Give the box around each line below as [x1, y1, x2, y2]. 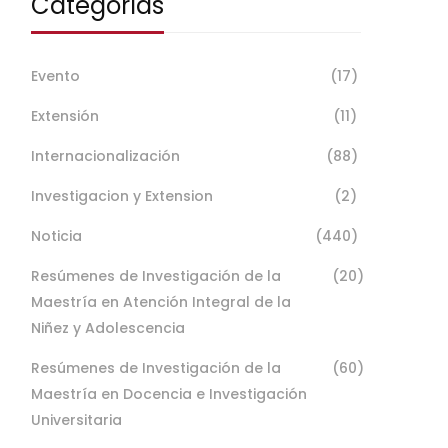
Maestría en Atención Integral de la [31, 292, 291, 312]
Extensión [31, 106, 99, 126]
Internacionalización [31, 146, 180, 166]
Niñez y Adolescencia [31, 318, 185, 338]
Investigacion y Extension [31, 186, 213, 206]
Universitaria [31, 410, 122, 430]
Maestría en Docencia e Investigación [31, 384, 307, 404]
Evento [31, 66, 80, 86]
